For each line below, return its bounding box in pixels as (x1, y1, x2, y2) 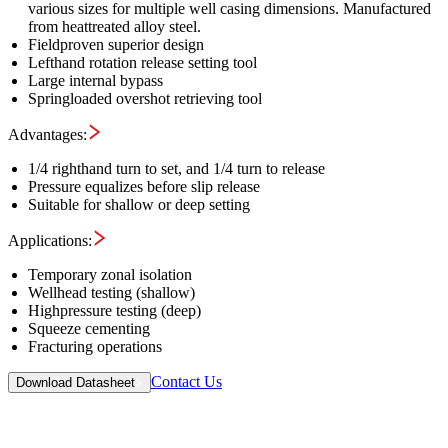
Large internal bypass (28, 71, 163, 89)
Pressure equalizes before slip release (28, 177, 260, 195)
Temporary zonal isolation (28, 265, 192, 283)
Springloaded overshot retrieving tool (28, 89, 262, 107)
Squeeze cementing (28, 319, 150, 337)
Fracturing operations (28, 337, 162, 355)
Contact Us (151, 372, 222, 390)
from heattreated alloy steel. (28, 17, 201, 35)
